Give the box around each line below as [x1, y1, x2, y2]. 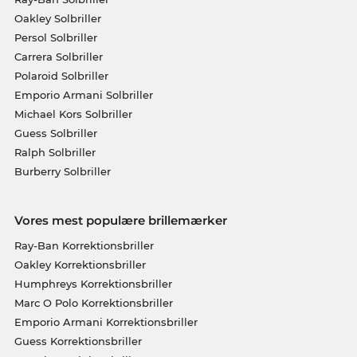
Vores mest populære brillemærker [14, 213, 227, 228]
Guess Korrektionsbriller [14, 335, 142, 347]
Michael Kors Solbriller [14, 108, 132, 120]
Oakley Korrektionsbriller [14, 258, 146, 271]
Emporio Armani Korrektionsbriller [14, 316, 198, 328]
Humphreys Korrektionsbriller [14, 277, 172, 290]
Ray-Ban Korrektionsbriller [14, 239, 154, 252]
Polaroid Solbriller [14, 69, 108, 82]
